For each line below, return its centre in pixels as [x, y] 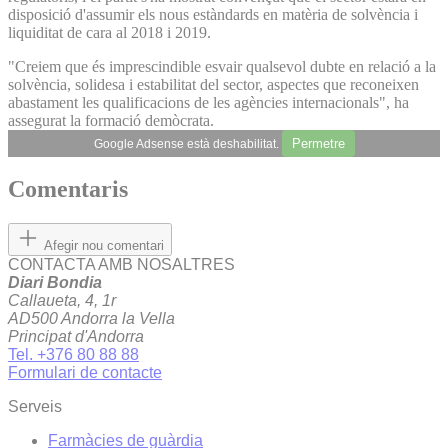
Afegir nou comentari [104, 246]
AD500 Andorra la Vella [91, 319]
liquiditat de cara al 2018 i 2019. [111, 32]
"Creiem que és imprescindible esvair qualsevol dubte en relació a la [222, 66]
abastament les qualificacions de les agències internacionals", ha [208, 102]
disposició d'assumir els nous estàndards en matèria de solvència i [213, 14]
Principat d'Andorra [76, 337]
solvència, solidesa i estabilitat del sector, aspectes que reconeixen [213, 84]
